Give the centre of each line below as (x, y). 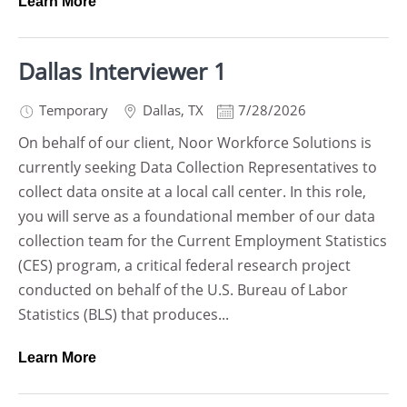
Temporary (74, 110)
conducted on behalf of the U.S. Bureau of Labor (183, 290)
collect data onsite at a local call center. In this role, (192, 192)
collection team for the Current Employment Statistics (203, 241)
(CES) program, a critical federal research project (184, 265)
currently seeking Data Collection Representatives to (198, 167)
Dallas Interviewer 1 (122, 71)
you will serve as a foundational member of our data (197, 216)
